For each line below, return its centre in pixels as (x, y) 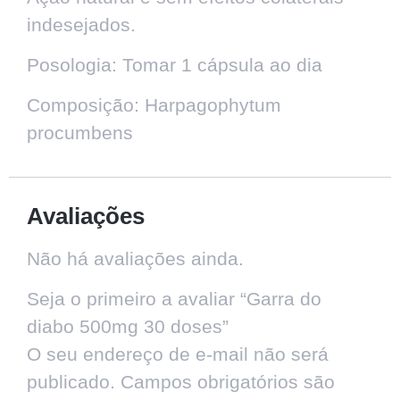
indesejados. (81, 24)
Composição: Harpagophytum (154, 105)
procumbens (80, 133)
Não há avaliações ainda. (135, 258)
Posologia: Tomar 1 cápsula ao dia (175, 64)
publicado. (71, 382)
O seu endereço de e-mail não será (178, 354)
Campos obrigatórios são (228, 382)
